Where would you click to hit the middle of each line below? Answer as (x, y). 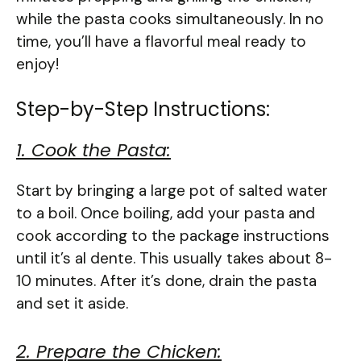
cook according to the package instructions (173, 236)
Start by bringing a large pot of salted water (172, 191)
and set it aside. (72, 304)
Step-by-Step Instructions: (143, 110)
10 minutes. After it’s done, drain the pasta (166, 281)
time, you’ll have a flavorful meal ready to (161, 41)
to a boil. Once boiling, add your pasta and (166, 214)
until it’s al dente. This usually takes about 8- (174, 259)
